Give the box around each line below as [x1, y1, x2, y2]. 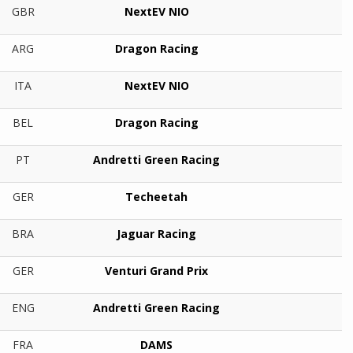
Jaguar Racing [117, 226, 196, 242]
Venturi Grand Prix [105, 263, 208, 279]
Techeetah [125, 189, 188, 205]
